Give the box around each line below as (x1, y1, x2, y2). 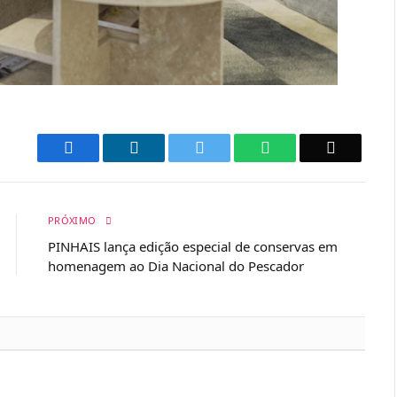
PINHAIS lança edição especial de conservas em (48, 237, 338, 255)
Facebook (72, 137, 135, 156)
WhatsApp (269, 137, 338, 156)
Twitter (203, 137, 250, 156)
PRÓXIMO (48, 213, 99, 227)
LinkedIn (137, 137, 197, 156)
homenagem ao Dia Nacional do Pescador (48, 256, 304, 275)
